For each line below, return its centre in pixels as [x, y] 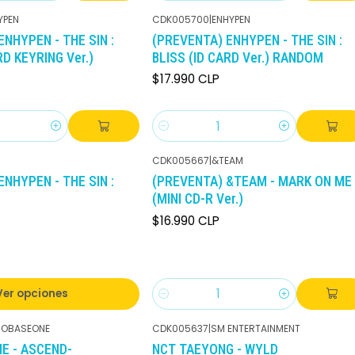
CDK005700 [181, 19]
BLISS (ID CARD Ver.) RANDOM [238, 57]
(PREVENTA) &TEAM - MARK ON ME [252, 182]
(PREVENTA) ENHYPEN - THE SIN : [247, 40]
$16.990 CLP [186, 220]
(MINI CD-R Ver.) [198, 199]
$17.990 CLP [186, 79]
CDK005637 [180, 328]
